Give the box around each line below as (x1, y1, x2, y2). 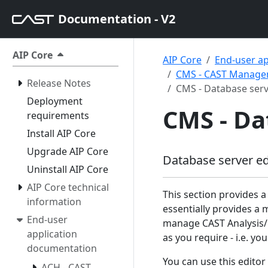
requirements (27, 109, 89, 122)
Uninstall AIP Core (27, 163, 108, 176)
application (27, 227, 77, 240)
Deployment (27, 95, 83, 108)
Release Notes (27, 77, 91, 90)
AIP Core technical (27, 181, 109, 194)
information (27, 195, 81, 208)
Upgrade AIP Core (27, 145, 108, 158)
